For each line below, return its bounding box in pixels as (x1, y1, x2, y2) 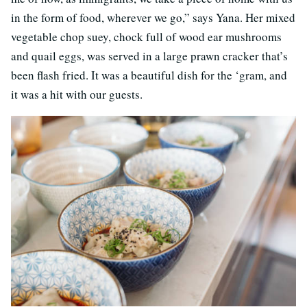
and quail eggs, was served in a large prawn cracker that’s (11, 48, 288, 64)
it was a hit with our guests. (11, 86, 143, 103)
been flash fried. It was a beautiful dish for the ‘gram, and (11, 67, 287, 84)
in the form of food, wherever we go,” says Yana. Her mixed (11, 10, 295, 26)
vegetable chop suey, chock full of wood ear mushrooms (11, 29, 282, 45)
